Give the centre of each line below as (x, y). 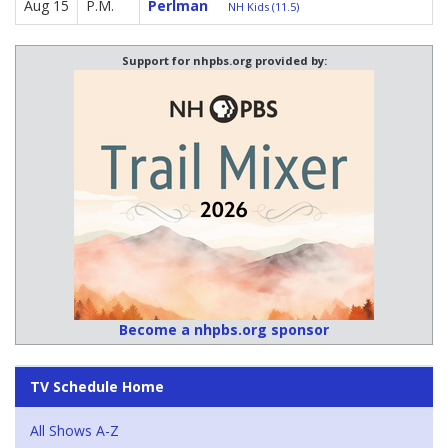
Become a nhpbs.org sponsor (224, 330)
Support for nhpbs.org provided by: (224, 61)
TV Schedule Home (97, 387)
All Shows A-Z (74, 431)
